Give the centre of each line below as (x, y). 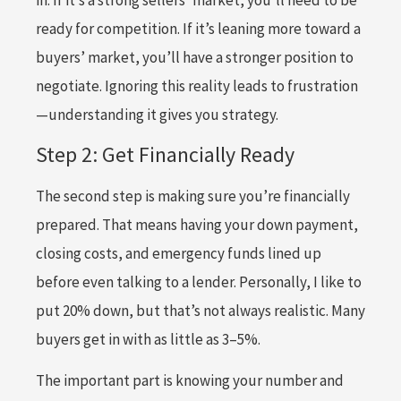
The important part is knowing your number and (190, 380)
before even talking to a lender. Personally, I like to (199, 282)
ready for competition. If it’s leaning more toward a (198, 29)
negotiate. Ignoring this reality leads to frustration (197, 86)
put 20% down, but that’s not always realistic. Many (200, 310)
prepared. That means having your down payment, (197, 224)
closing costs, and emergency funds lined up (179, 253)
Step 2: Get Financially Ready (165, 154)
